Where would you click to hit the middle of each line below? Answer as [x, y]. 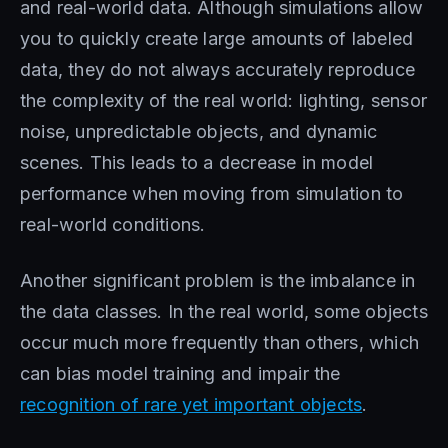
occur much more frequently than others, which [220, 342]
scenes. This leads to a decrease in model [197, 162]
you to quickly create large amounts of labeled [217, 38]
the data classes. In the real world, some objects [224, 311]
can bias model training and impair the [180, 373]
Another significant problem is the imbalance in [218, 280]
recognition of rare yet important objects [191, 404]
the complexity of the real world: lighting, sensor [224, 100]
